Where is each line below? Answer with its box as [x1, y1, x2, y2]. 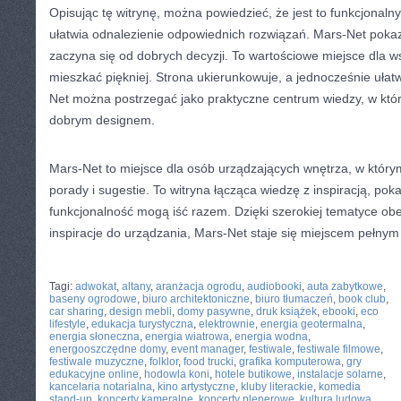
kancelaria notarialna [49, 380, 152, 393]
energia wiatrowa [145, 330, 229, 343]
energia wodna [235, 330, 308, 343]
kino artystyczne [158, 380, 235, 393]
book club [338, 293, 386, 305]
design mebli [109, 305, 172, 318]
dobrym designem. [49, 113, 155, 127]
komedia [319, 380, 361, 393]
